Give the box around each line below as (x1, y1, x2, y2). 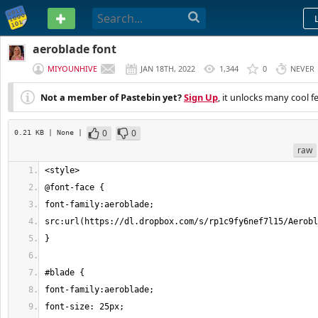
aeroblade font (33, 41, 116, 57)
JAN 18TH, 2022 (141, 63, 195, 74)
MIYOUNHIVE (48, 63, 97, 74)
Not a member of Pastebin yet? (40, 91, 182, 104)
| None (48, 128, 78, 136)
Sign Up (184, 91, 218, 104)
